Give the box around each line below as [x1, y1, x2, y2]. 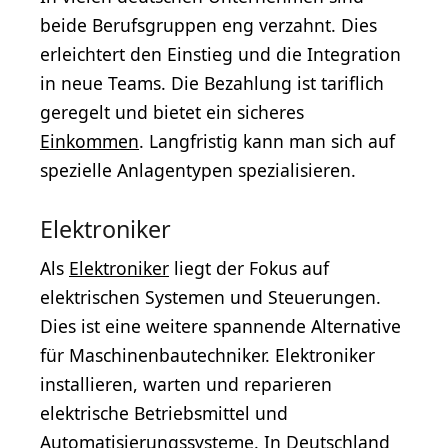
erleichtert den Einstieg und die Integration [40, 42, 401, 67]
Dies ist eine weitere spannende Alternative [40, 314, 401, 339]
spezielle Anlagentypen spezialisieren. [40, 158, 356, 183]
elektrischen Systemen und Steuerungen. [40, 285, 381, 310]
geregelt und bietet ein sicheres [40, 100, 304, 125]
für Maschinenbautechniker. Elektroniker [40, 343, 375, 368]
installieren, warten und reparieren [40, 372, 332, 397]
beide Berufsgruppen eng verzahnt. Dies [40, 13, 377, 38]
